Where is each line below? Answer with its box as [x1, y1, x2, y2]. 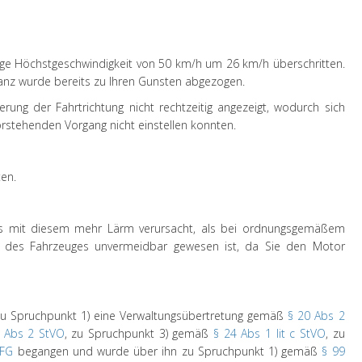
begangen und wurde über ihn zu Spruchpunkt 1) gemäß [13, 343, 322, 359]
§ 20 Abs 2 [288, 308, 345, 323]
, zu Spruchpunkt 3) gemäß [64, 326, 214, 341]
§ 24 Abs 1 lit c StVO [213, 326, 326, 341]
